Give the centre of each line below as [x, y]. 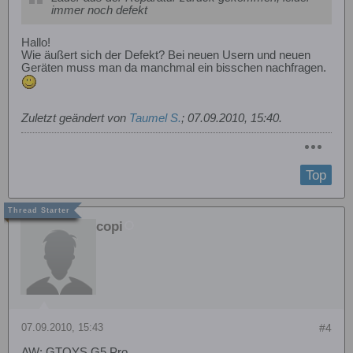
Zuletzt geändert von [75, 118]
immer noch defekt [99, 10]
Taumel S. [155, 118]
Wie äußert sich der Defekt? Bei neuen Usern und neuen [166, 55]
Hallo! [36, 42]
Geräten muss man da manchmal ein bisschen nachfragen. [174, 67]
